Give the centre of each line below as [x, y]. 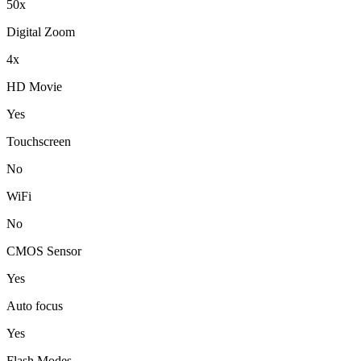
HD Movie [34, 87]
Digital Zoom [41, 32]
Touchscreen [39, 142]
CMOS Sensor [44, 251]
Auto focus [35, 306]
